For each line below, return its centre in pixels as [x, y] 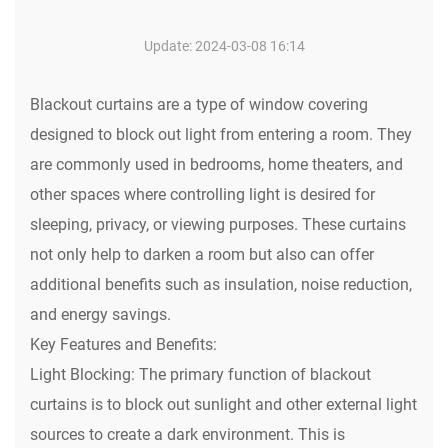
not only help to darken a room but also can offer [202, 254]
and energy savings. [100, 314]
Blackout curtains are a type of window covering [199, 104]
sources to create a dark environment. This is [187, 434]
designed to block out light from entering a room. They [221, 134]
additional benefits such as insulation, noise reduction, [221, 284]
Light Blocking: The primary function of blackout [200, 374]
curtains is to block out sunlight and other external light [223, 404]
